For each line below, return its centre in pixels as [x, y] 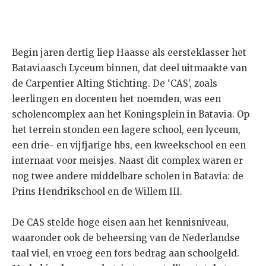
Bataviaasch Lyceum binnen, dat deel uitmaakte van [129, 68]
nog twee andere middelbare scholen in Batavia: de [128, 176]
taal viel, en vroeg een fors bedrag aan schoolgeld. [126, 254]
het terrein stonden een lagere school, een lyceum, [126, 130]
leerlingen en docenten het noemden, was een [116, 99]
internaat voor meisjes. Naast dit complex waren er [127, 161]
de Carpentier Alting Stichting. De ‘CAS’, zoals [115, 84]
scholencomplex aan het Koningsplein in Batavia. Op [131, 115]
